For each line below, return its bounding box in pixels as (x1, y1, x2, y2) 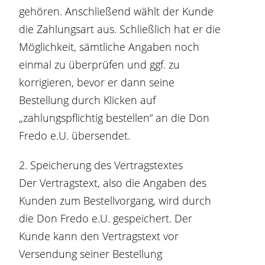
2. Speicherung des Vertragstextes (19, 158, 183, 172)
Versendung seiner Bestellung (19, 247, 163, 261)
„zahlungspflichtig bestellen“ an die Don (19, 111, 210, 125)
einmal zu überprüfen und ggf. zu (19, 57, 180, 72)
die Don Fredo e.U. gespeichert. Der (19, 211, 193, 225)
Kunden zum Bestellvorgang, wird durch (19, 193, 212, 208)
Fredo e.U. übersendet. (19, 128, 131, 143)
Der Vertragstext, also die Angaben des (19, 176, 207, 190)
